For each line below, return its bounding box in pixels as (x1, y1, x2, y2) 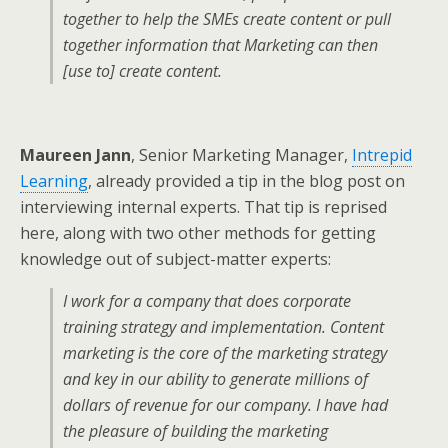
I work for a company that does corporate (63, 290, 351, 312)
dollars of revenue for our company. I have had (63, 394, 388, 416)
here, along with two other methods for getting (20, 222, 376, 244)
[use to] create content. (63, 60, 222, 82)
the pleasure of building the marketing (63, 420, 328, 442)
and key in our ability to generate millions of (63, 368, 368, 390)
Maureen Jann (20, 144, 131, 166)
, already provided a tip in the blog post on (88, 170, 405, 192)
